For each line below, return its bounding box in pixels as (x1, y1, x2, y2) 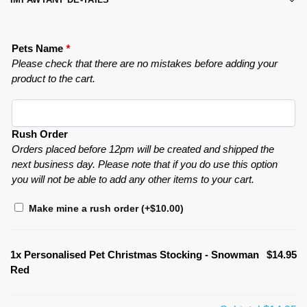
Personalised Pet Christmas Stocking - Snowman (24, 248, 259, 260)
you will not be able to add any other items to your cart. (12, 173, 254, 186)
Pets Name (12, 42, 66, 54)
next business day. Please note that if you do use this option (12, 158, 278, 171)
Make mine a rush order (29, 202, 141, 214)
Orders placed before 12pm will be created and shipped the (12, 143, 274, 156)
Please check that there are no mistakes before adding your (12, 57, 278, 69)
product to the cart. (12, 72, 95, 84)
